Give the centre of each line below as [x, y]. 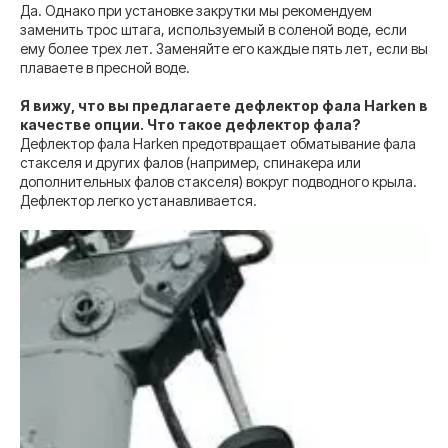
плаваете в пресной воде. [105, 67]
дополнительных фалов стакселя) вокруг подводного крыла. [218, 181]
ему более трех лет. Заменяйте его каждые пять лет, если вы [224, 48]
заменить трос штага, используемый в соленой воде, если [213, 29]
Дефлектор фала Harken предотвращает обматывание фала [218, 143]
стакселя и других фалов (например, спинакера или [190, 162]
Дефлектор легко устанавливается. [138, 200]
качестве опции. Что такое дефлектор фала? [190, 124]
